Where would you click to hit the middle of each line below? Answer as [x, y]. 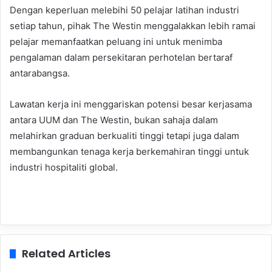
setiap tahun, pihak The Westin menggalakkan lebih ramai [133, 25]
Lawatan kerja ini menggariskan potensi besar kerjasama [131, 104]
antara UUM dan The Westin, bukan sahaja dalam [114, 120]
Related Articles [66, 253]
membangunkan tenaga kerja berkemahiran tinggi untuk [129, 151]
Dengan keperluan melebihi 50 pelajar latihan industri [124, 10]
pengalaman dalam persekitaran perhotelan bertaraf [121, 57]
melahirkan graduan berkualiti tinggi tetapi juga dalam [124, 135]
